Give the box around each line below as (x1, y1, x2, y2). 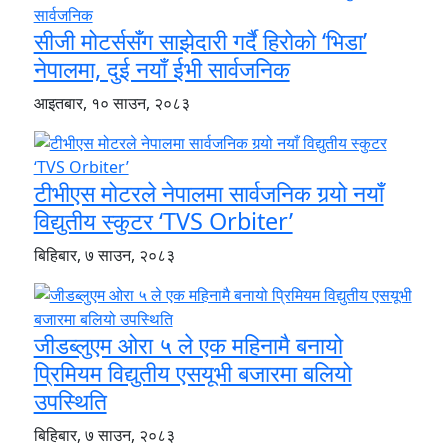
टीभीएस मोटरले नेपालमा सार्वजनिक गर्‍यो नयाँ (33, 177, 384, 210)
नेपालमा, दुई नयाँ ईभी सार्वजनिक (33, 53, 290, 86)
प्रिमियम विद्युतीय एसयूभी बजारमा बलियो (33, 357, 352, 390)
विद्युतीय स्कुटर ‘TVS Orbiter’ (33, 205, 293, 238)
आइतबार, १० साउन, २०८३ (33, 92, 190, 115)
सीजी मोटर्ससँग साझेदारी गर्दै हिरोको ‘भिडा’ (33, 25, 367, 58)
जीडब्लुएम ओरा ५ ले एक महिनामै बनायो (33, 329, 343, 362)
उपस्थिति (33, 385, 107, 418)
